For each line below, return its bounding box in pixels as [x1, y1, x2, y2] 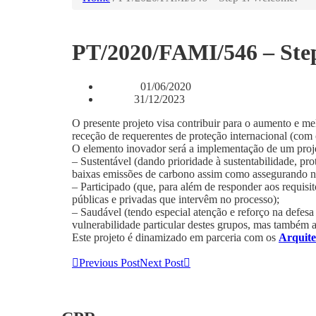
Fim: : [105, 95, 130, 106]
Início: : [105, 83, 136, 93]
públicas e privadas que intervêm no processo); [72, 193, 279, 206]
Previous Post [79, 257, 140, 269]
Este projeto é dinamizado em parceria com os [72, 231, 279, 244]
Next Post [140, 257, 183, 269]
